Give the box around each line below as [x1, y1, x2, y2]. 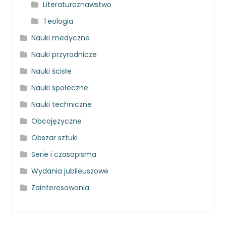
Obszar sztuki [31, 133, 78, 143]
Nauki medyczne [31, 33, 90, 43]
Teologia [42, 16, 73, 27]
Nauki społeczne [31, 83, 89, 93]
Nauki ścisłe [31, 66, 72, 77]
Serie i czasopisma [31, 149, 97, 160]
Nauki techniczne [31, 99, 92, 110]
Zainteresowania [31, 183, 90, 193]
